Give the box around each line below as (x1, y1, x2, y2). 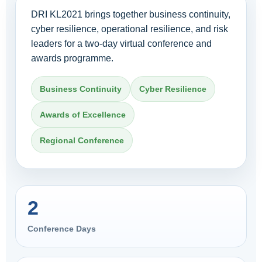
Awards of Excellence (40, 110, 126, 119)
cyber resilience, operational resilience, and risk (31, 24, 228, 34)
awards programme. (31, 53, 113, 63)
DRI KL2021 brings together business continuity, (31, 9, 230, 19)
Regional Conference (40, 136, 124, 145)
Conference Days (27, 224, 96, 233)
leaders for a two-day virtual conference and (31, 39, 212, 49)
